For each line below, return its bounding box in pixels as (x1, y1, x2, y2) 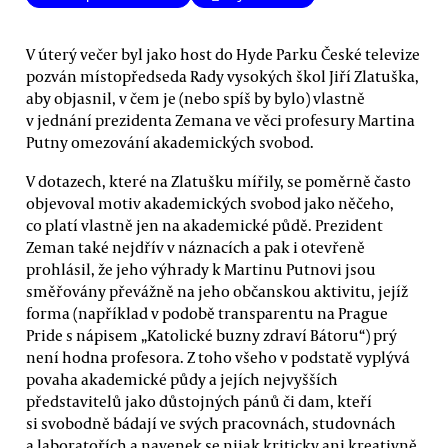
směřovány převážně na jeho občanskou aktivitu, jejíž (26, 280, 408, 301)
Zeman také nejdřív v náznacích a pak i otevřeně (26, 236, 365, 257)
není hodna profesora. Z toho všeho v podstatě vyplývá (26, 346, 410, 367)
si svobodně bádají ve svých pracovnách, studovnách (26, 412, 396, 433)
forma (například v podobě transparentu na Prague (26, 302, 388, 323)
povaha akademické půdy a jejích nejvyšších (26, 368, 338, 389)
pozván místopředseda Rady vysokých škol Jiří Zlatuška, (26, 65, 419, 86)
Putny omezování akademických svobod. (26, 131, 314, 152)
